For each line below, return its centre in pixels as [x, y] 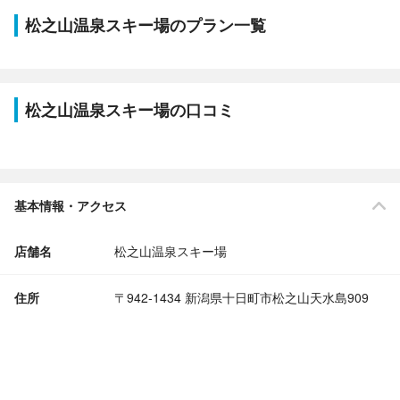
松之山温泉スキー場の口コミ [129, 110]
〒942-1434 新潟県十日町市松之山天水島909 [242, 297]
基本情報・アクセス [71, 205]
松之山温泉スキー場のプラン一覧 [146, 25]
